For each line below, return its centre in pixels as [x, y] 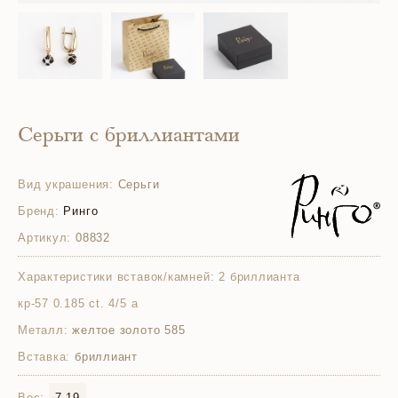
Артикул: [45, 238]
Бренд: [39, 211]
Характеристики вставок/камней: [116, 277]
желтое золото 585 [127, 330]
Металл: [43, 330]
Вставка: [44, 357]
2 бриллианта [259, 277]
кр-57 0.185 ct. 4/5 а [78, 303]
